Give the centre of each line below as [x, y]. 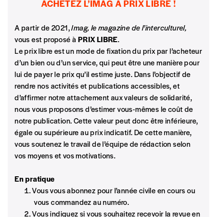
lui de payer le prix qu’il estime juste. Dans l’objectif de [103, 74]
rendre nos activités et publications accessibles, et [97, 85]
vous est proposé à [46, 39]
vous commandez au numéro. [82, 201]
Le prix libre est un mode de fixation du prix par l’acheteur [108, 50]
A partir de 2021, [43, 27]
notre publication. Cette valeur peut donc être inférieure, [106, 120]
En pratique [35, 178]
